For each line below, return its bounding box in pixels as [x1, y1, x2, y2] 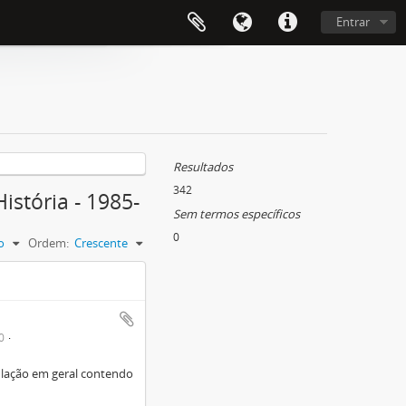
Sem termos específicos [173, 206, 300, 222]
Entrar [336, 14, 370, 30]
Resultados [173, 159, 233, 175]
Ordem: [28, 235, 69, 251]
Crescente [74, 235, 128, 251]
